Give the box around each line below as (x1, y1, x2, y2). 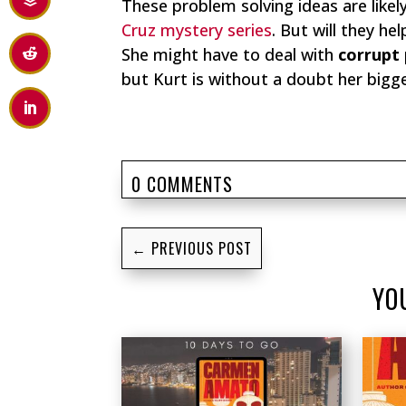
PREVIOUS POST (151, 237, 253, 260)
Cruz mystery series (121, 19, 273, 42)
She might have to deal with (121, 43, 339, 66)
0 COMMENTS (131, 170, 234, 198)
